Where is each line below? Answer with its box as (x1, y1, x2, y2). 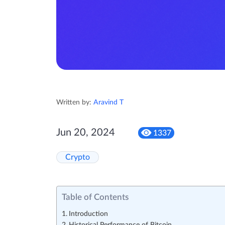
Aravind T (93, 99, 124, 106)
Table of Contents (62, 193, 129, 202)
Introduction (68, 210, 108, 218)
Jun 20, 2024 (56, 128, 115, 138)
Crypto (65, 153, 90, 162)
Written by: (56, 99, 93, 106)
